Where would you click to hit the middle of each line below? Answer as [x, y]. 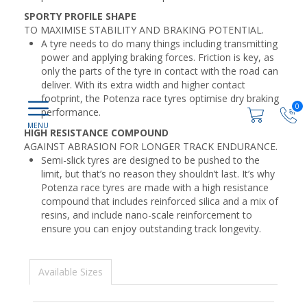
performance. [71, 112]
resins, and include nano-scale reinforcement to [147, 215]
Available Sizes [71, 272]
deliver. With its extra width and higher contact [143, 85]
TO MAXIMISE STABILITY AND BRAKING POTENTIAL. [144, 30]
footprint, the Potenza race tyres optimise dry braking [160, 98]
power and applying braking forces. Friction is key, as [158, 57]
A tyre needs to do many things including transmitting [159, 44]
